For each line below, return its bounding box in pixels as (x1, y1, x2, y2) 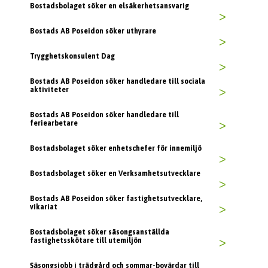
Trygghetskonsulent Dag (30, 52, 115, 61)
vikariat (30, 203, 57, 212)
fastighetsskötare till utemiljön (30, 236, 142, 245)
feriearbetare (30, 119, 78, 128)
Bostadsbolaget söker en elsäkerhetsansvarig (30, 2, 189, 11)
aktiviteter (30, 86, 69, 95)
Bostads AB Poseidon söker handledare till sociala (30, 77, 205, 86)
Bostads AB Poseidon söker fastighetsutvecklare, (30, 194, 202, 203)
